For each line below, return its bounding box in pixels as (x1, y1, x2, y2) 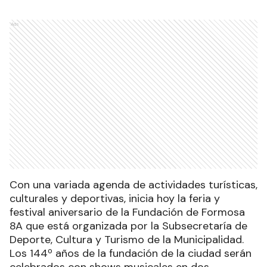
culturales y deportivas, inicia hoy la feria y (10, 191, 220, 206)
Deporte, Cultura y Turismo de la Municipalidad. (10, 232, 244, 247)
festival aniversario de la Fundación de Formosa (10, 205, 245, 220)
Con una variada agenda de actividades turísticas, (10, 178, 257, 193)
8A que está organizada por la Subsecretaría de (10, 219, 247, 234)
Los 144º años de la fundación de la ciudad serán (10, 246, 252, 261)
